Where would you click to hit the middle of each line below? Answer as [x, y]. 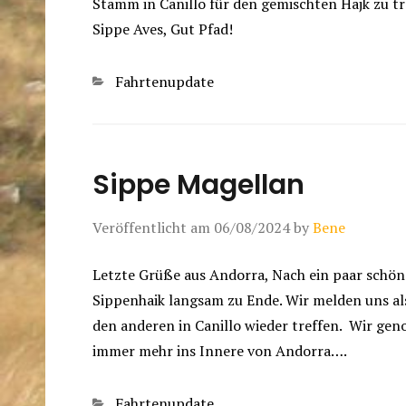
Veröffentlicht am [153, 228]
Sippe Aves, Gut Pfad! [163, 29]
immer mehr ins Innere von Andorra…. [220, 351]
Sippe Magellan [198, 185]
